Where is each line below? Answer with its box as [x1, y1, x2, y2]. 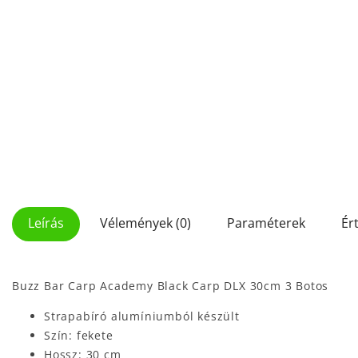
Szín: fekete [44, 328, 113, 344]
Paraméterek [227, 214, 305, 233]
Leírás [28, 214, 64, 233]
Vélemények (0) [100, 214, 191, 233]
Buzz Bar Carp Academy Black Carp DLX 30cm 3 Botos [12, 278, 329, 294]
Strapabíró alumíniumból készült [44, 308, 240, 324]
